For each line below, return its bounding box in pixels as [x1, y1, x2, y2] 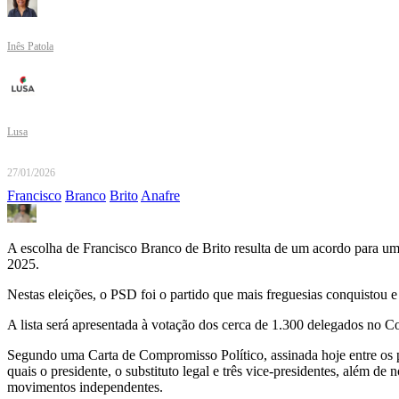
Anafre [141, 188, 180, 204]
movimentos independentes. [7, 379, 163, 395]
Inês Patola [7, 40, 53, 53]
